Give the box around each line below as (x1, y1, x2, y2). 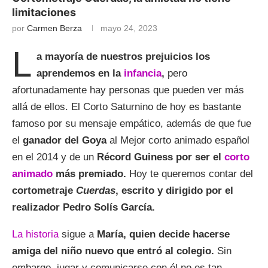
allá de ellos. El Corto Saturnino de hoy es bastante (12, 101, 241, 113)
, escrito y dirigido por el (115, 185, 233, 197)
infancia (124, 68, 162, 80)
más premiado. (53, 168, 126, 180)
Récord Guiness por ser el (94, 151, 224, 163)
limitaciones (12, 6, 76, 19)
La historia (12, 229, 59, 240)
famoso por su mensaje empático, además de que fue (12, 118, 251, 130)
